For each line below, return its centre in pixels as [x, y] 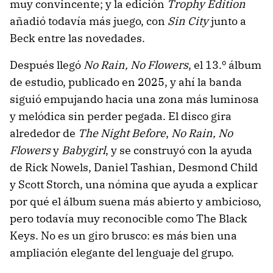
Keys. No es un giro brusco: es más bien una [123, 236]
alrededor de [44, 133]
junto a [227, 21]
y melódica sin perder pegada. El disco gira [121, 116]
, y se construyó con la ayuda [179, 151]
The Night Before [122, 133]
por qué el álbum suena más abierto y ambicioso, [136, 202]
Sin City [188, 21]
